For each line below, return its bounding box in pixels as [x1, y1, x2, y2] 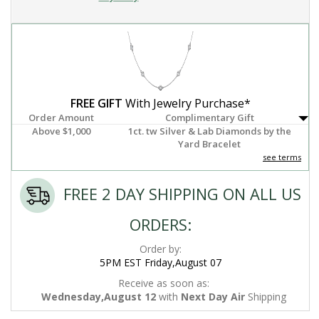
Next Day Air [181, 290, 245, 304]
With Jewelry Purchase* [122, 95, 251, 112]
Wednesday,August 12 [41, 290, 156, 304]
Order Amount [28, 111, 95, 125]
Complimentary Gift [164, 111, 254, 125]
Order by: [139, 242, 182, 256]
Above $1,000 [32, 125, 91, 138]
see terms [263, 152, 301, 163]
